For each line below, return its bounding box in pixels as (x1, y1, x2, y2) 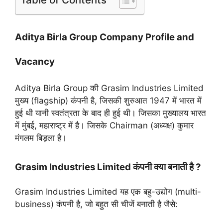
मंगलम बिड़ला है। (15, 132, 67, 143)
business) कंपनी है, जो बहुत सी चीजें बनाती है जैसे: (15, 199, 178, 210)
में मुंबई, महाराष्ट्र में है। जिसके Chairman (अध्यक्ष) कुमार (15, 120, 194, 130)
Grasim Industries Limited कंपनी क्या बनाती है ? (15, 161, 201, 173)
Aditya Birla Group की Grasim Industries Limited (15, 83, 204, 93)
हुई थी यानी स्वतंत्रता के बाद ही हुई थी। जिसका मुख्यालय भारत (15, 108, 206, 118)
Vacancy (15, 55, 55, 67)
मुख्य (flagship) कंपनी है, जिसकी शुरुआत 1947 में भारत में (15, 95, 202, 106)
